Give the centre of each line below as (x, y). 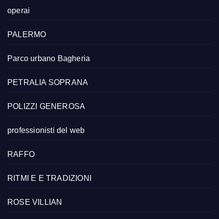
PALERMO (27, 34)
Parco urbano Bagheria (49, 58)
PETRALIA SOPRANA (48, 82)
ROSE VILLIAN (35, 202)
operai (19, 10)
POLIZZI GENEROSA (46, 106)
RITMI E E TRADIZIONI (49, 178)
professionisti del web (46, 130)
